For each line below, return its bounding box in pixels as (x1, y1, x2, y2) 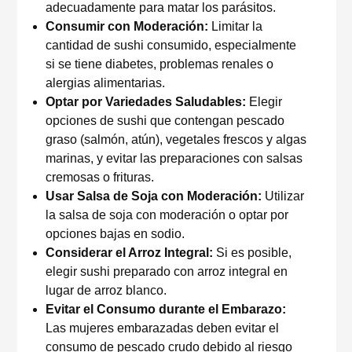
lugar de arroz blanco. (46, 284, 167, 297)
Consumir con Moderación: (46, 20, 208, 33)
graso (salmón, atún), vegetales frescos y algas (46, 133, 306, 146)
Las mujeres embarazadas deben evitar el (46, 321, 279, 335)
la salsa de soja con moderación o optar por (46, 208, 288, 222)
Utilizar (262, 189, 304, 203)
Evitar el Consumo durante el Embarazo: (46, 302, 286, 316)
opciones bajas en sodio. (46, 227, 185, 240)
